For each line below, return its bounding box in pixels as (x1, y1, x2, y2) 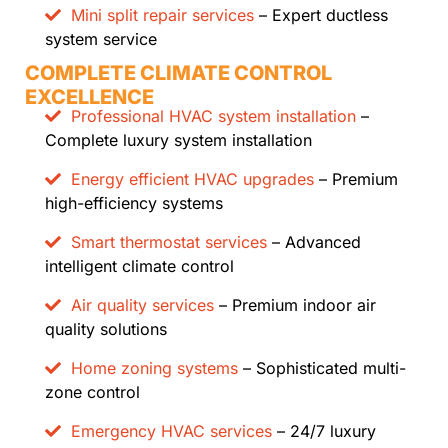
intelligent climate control (45, 256, 234, 277)
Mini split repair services (71, 5, 254, 26)
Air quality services (71, 295, 214, 316)
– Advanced (267, 232, 361, 253)
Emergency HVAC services (71, 421, 272, 442)
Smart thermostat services (71, 232, 267, 253)
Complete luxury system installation (45, 130, 312, 151)
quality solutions (45, 319, 167, 340)
